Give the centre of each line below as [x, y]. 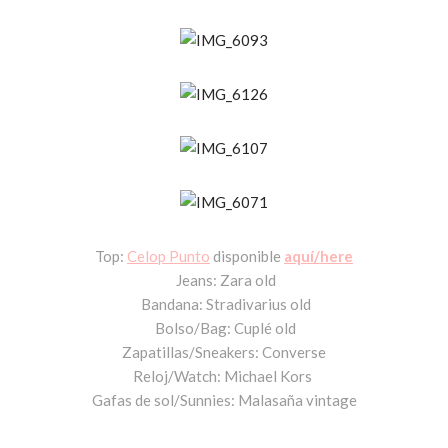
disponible [247, 256]
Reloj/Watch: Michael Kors [224, 376]
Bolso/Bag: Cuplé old [224, 328]
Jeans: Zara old [224, 280]
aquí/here [318, 256]
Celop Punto [168, 256]
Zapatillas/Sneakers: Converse [224, 352]
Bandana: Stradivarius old [224, 304]
